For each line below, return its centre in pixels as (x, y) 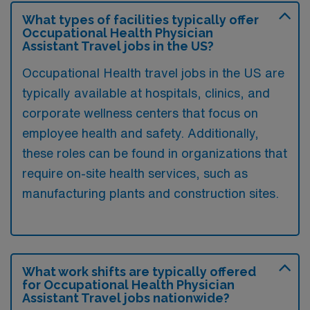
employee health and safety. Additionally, (140, 133)
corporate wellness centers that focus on (140, 112)
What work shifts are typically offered (139, 271)
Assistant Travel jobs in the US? (118, 46)
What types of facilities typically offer (140, 19)
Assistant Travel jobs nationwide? (126, 298)
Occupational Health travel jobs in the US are (153, 72)
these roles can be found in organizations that (155, 153)
